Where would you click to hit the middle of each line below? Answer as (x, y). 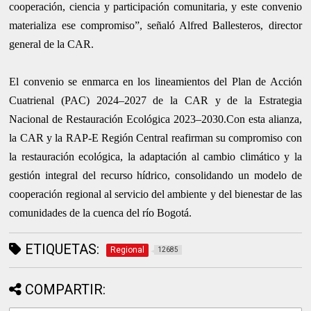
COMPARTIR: (66, 290)
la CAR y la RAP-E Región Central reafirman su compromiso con (155, 138)
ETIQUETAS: (61, 250)
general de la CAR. (52, 44)
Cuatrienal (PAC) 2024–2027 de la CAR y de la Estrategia (155, 101)
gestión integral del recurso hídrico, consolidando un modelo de (155, 176)
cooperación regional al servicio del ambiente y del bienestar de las (155, 194)
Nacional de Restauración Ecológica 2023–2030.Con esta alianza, (155, 119)
